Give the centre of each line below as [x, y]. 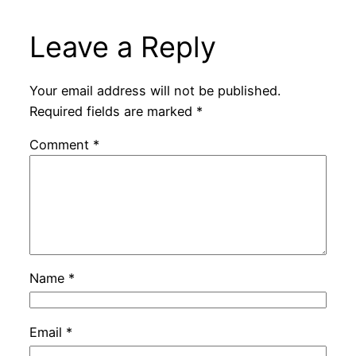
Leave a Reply [122, 47]
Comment [61, 145]
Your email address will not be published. [155, 90]
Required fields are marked [112, 111]
